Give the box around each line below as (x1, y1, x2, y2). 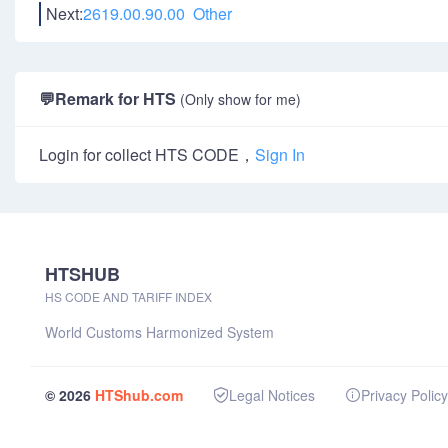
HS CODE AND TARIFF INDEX (45, 288, 212, 305)
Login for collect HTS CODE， (39, 143, 255, 166)
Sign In (255, 143, 305, 166)
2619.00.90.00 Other (83, 2, 232, 25)
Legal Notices (229, 385, 315, 405)
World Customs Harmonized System (45, 322, 274, 342)
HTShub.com (95, 384, 183, 405)
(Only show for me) (180, 89, 301, 109)
